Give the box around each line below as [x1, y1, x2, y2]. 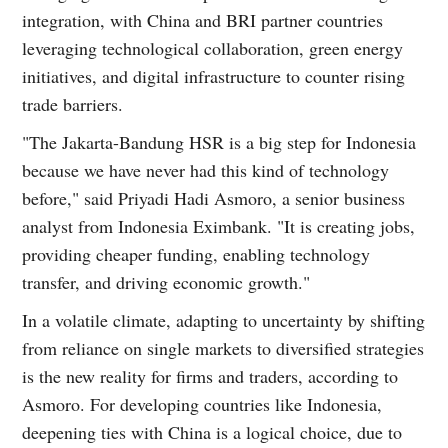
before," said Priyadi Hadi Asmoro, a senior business [22, 185, 406, 210]
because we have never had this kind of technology [22, 157, 390, 182]
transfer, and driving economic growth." [22, 269, 311, 294]
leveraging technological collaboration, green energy [22, 35, 404, 60]
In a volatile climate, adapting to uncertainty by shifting [22, 307, 426, 332]
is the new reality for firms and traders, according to [22, 363, 399, 388]
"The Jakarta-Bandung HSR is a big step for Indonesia [22, 129, 417, 154]
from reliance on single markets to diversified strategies [22, 335, 425, 360]
